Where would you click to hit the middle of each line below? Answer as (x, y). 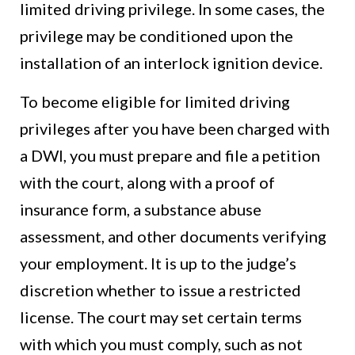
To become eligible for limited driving (155, 102)
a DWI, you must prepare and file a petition (170, 156)
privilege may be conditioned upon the (157, 36)
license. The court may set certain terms (161, 317)
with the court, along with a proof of (147, 183)
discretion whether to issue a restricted (160, 290)
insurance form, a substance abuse (141, 210)
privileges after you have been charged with (175, 129)
